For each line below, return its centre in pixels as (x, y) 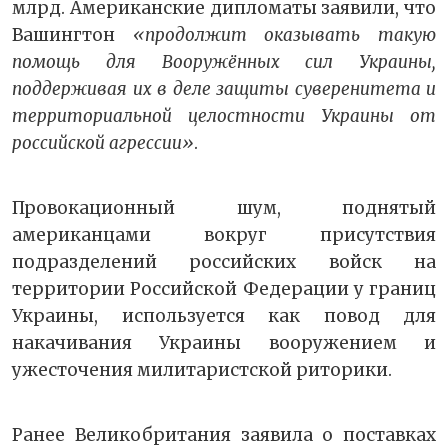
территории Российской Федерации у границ (224, 289)
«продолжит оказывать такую (284, 35)
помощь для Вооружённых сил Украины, (224, 62)
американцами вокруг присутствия (224, 235)
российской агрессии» (103, 143)
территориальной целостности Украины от (224, 116)
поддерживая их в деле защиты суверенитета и (224, 89)
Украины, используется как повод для (224, 316)
